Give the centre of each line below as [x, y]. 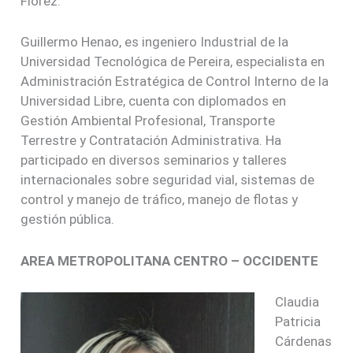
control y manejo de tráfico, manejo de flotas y [160, 200]
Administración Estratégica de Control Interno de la [175, 82]
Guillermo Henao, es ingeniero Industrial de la [155, 42]
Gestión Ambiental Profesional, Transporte [148, 121]
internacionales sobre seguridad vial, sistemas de [168, 180]
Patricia [297, 321]
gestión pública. [68, 219]
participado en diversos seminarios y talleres [154, 160]
